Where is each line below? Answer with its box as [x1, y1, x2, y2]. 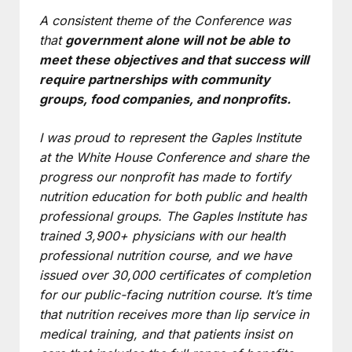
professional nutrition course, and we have [39, 247, 291, 263]
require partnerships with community [39, 71, 270, 87]
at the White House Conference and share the [39, 148, 309, 165]
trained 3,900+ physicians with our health [39, 227, 285, 244]
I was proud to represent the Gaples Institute [39, 129, 301, 145]
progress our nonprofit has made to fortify [39, 168, 291, 185]
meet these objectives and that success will [39, 51, 309, 68]
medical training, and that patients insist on [39, 325, 292, 342]
